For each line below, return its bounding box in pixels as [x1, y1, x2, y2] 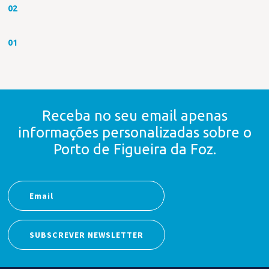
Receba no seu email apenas [41, 107, 228, 124]
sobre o [202, 124, 252, 141]
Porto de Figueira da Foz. [53, 141, 216, 157]
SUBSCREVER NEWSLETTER [29, 229, 144, 240]
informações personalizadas [17, 124, 203, 141]
